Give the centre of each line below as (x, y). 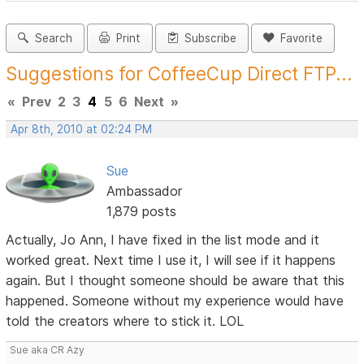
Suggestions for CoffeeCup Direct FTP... (180, 74)
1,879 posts (141, 212)
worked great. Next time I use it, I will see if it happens (171, 260)
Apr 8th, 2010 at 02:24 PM (82, 130)
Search (51, 39)
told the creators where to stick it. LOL (125, 321)
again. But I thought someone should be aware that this (175, 281)
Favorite (299, 39)
